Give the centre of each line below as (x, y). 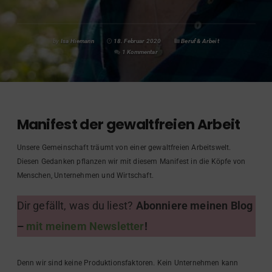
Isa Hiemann (76, 41)
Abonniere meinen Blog (194, 206)
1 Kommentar (140, 52)
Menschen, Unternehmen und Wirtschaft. (85, 176)
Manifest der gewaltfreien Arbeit (128, 124)
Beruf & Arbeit (200, 41)
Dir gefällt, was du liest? (76, 206)
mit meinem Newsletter (85, 226)
